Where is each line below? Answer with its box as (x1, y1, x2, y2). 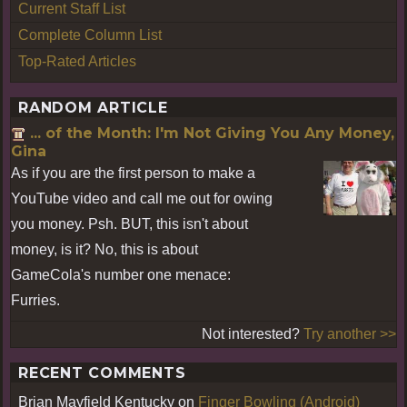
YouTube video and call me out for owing (11, 190, 273, 206)
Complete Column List (18, 26, 162, 43)
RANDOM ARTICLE (18, 98, 168, 116)
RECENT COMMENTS (18, 363, 186, 382)
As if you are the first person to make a (11, 164, 255, 181)
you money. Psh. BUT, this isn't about (11, 215, 248, 232)
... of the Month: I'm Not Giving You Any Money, (30, 124, 394, 142)
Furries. (11, 292, 60, 308)
